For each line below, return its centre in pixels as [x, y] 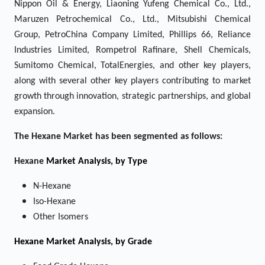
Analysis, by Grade [115, 242]
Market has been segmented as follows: [143, 137]
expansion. [35, 112]
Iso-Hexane [54, 202]
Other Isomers [61, 217]
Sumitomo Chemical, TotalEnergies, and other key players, [132, 66]
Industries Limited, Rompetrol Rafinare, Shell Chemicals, [132, 50]
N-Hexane [52, 186]
